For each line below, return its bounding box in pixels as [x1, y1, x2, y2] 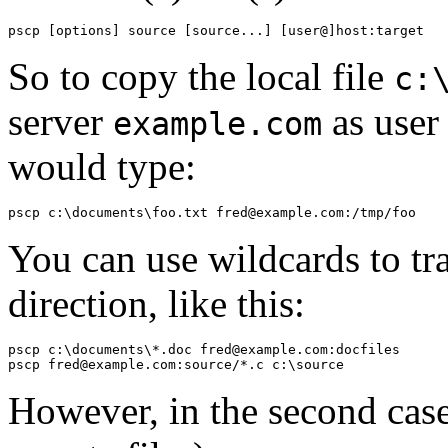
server [8, 99, 113, 143]
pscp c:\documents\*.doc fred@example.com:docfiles [8, 341, 400, 357]
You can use [8, 236, 208, 280]
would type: [8, 144, 196, 188]
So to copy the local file [8, 54, 394, 98]
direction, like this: [8, 281, 305, 325]
